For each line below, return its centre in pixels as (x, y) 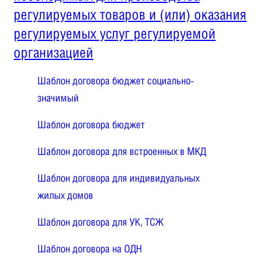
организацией (54, 52)
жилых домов (66, 195)
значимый (58, 97)
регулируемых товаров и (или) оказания (130, 14)
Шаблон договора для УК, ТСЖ (101, 221)
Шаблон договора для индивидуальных (119, 178)
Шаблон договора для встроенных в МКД (122, 151)
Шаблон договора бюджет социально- (116, 80)
